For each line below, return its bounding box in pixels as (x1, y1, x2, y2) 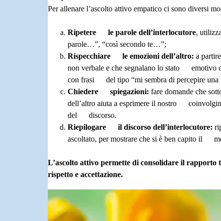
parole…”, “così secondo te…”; (68, 39, 166, 48)
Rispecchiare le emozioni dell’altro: (68, 51, 196, 60)
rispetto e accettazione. (48, 170, 123, 179)
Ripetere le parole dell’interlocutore (68, 28, 196, 37)
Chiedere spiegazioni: (68, 87, 149, 96)
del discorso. (68, 110, 116, 119)
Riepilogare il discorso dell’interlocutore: (68, 122, 215, 131)
